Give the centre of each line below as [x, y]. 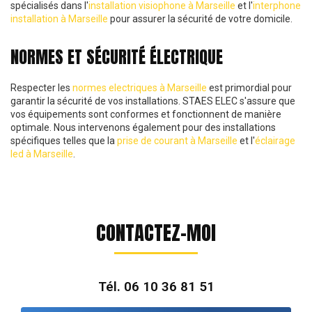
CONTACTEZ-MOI [156, 232]
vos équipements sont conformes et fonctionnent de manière [146, 114]
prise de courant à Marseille [177, 140]
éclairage [275, 140]
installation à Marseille [59, 18]
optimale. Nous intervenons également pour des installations [143, 127]
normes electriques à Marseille [140, 87]
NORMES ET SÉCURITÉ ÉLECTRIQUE [117, 57]
